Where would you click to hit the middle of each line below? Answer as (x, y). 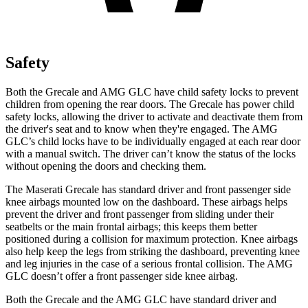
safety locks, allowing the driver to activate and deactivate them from (154, 116)
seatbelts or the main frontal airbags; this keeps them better (131, 226)
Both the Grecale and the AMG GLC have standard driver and (141, 299)
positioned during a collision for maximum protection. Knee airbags (152, 239)
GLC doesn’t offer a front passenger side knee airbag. (122, 276)
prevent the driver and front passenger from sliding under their (140, 214)
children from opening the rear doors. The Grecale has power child (150, 104)
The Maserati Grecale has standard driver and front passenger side (148, 189)
